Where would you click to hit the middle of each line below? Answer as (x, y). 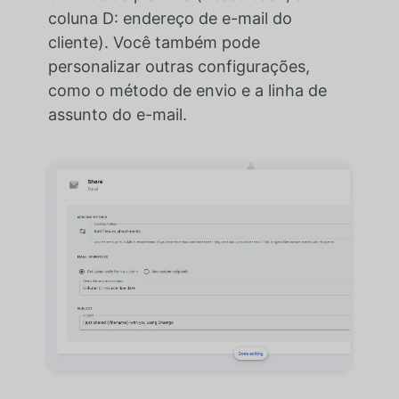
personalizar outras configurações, (179, 66)
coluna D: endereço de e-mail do (170, 18)
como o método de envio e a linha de (187, 90)
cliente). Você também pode (154, 42)
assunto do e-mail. (117, 114)
